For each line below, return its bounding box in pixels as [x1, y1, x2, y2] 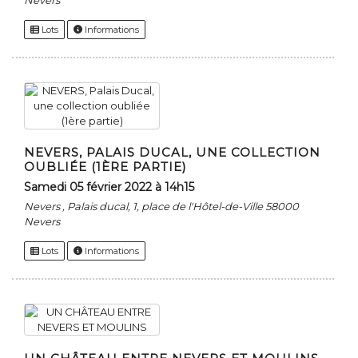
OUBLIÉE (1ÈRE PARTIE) [24, 159, 187, 175]
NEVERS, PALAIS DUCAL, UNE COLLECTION [24, 145, 320, 161]
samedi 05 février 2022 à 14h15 [31, 180, 194, 195]
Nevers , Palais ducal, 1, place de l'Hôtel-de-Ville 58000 [24, 200, 299, 213]
